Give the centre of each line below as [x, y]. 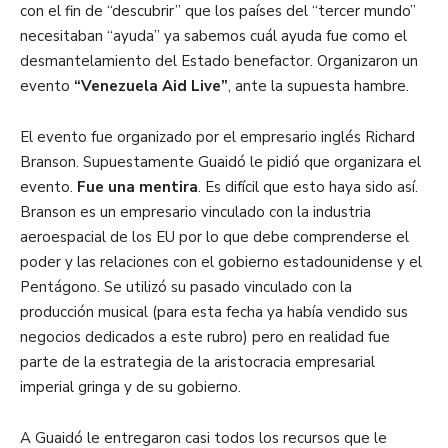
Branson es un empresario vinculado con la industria [195, 212]
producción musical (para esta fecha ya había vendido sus [214, 312]
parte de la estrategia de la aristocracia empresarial [197, 362]
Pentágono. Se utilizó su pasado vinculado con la [186, 287]
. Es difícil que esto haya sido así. [308, 187]
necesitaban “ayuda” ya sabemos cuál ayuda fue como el [213, 36]
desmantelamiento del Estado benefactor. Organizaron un [219, 61]
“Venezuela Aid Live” [149, 86]
